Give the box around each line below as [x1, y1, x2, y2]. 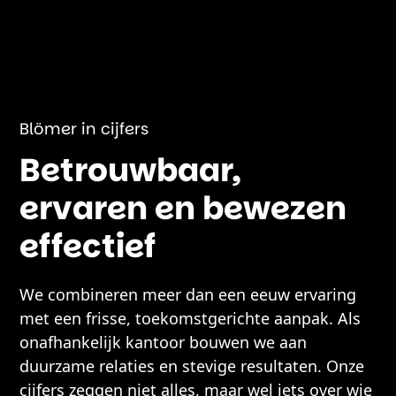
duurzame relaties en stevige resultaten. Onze [19, 355, 365, 377]
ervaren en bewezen [19, 186, 347, 231]
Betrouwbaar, [19, 148, 242, 193]
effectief [19, 224, 156, 269]
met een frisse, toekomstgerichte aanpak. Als [19, 308, 362, 329]
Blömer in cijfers [19, 118, 149, 140]
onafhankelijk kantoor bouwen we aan [19, 331, 308, 353]
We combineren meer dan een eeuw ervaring [19, 284, 357, 305]
